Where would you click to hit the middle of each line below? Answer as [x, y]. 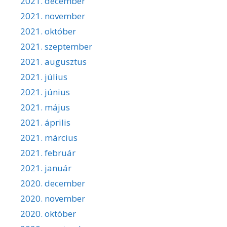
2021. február [48, 153]
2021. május [45, 107]
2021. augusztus [53, 61]
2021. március [49, 137]
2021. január [46, 168]
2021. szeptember [56, 46]
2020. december [53, 183]
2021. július [44, 77]
